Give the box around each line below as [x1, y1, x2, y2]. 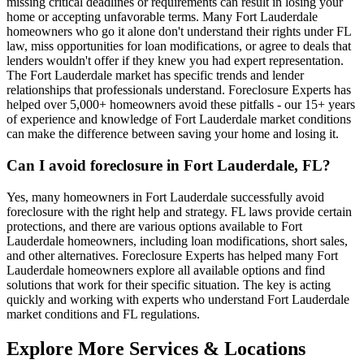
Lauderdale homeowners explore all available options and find [6, 262, 325, 277]
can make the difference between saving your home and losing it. [6, 127, 339, 141]
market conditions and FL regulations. [6, 306, 200, 321]
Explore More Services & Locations [6, 337, 305, 359]
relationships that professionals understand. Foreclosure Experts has [6, 83, 351, 97]
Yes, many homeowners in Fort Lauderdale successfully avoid [6, 189, 324, 204]
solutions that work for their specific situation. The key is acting [6, 277, 331, 292]
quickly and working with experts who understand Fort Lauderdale [6, 292, 349, 306]
